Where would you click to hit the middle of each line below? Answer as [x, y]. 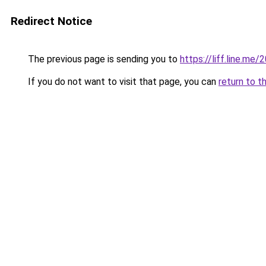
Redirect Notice [51, 21]
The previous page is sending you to [103, 59]
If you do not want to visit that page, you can [122, 82]
